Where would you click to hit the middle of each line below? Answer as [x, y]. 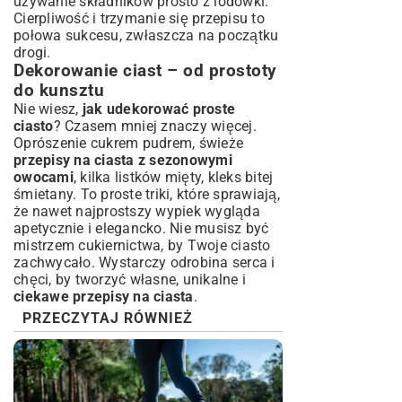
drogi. [32, 52]
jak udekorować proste [158, 109]
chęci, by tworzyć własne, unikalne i [130, 279]
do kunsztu [59, 90]
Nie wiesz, [48, 109]
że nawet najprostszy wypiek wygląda [137, 211]
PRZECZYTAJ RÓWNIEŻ [108, 318]
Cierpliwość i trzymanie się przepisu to [139, 18]
